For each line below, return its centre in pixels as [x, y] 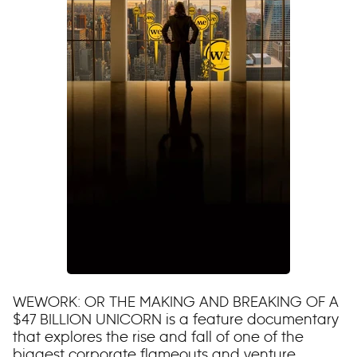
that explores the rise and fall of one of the [158, 337]
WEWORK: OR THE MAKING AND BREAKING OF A [176, 302]
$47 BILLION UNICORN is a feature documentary [176, 319]
